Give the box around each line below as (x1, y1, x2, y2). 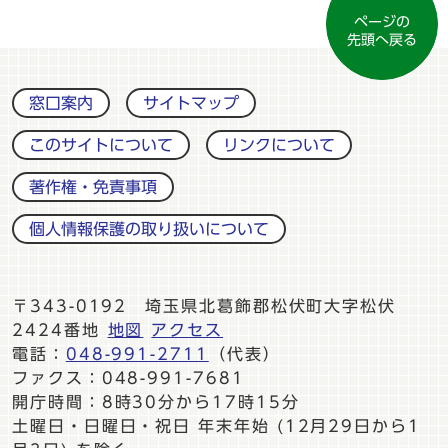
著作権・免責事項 (29, 178, 157, 195)
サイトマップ (143, 94, 239, 111)
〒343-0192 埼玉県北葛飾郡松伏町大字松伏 (12, 297, 397, 314)
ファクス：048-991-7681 (12, 369, 245, 386)
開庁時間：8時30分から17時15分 (12, 393, 300, 410)
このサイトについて (29, 136, 173, 153)
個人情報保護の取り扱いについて (29, 220, 269, 237)
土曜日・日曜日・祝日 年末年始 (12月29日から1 (12, 417, 421, 434)
